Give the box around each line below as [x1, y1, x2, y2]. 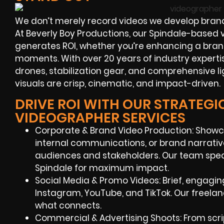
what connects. [35, 199, 101, 211]
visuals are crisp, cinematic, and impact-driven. [15, 77, 220, 90]
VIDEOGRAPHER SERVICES [15, 108, 185, 127]
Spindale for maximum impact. [35, 161, 169, 174]
